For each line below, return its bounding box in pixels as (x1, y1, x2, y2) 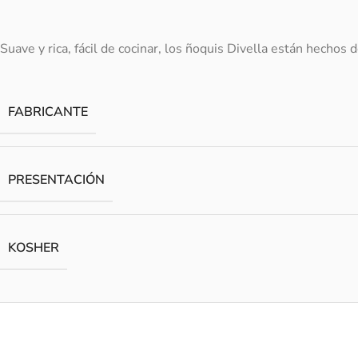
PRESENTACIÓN (8, 171, 105, 189)
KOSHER (8, 239, 59, 257)
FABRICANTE (8, 103, 88, 121)
